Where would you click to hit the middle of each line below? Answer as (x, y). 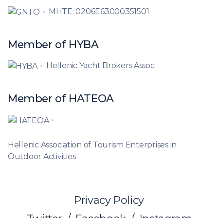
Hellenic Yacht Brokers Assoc (100, 66)
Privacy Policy (109, 200)
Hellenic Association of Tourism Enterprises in (92, 145)
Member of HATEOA (61, 99)
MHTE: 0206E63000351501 (99, 12)
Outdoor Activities (42, 157)
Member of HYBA (53, 45)
